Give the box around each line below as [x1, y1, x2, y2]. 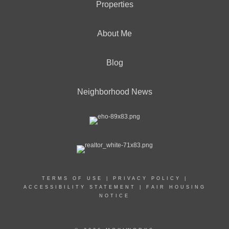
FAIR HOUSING [146, 185, 206, 190]
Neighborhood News [77, 87, 152, 96]
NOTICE [99, 193, 130, 198]
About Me [97, 29, 132, 38]
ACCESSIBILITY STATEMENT [23, 185, 136, 190]
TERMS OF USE [41, 176, 103, 181]
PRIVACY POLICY [112, 176, 181, 181]
